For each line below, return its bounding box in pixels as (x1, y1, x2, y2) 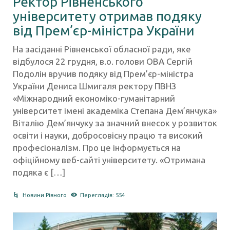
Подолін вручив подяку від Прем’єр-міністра (13, 69, 194, 79)
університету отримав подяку (13, 9, 202, 24)
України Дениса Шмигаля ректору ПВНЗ (13, 81, 176, 91)
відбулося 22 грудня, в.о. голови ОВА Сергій (13, 56, 193, 67)
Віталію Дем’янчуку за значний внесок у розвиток (13, 118, 217, 128)
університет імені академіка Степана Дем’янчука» (13, 106, 217, 116)
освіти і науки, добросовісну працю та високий (13, 130, 203, 141)
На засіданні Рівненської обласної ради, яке (13, 44, 191, 54)
